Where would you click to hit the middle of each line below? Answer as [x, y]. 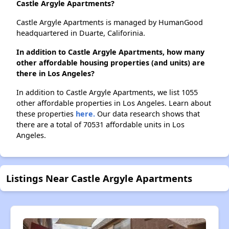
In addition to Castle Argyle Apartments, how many [110, 52]
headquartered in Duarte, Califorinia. [81, 33]
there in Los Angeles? [55, 73]
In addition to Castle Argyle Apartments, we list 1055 [107, 92]
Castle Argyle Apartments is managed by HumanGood [110, 22]
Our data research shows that [147, 113]
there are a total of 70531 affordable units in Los [100, 124]
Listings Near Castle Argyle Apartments [99, 178]
